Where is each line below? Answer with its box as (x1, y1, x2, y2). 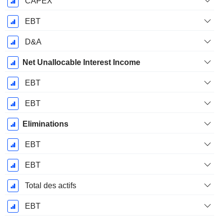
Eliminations (22, 120, 68, 129)
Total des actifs (24, 181, 76, 190)
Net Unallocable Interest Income (22, 58, 140, 67)
